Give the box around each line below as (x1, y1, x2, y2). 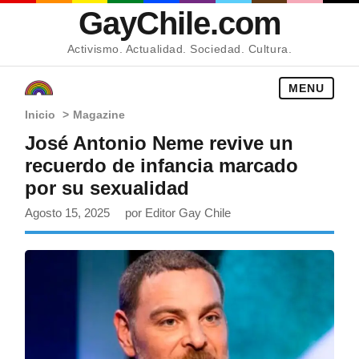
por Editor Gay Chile (125, 206, 232, 220)
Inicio (25, 108, 56, 121)
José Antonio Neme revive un (25, 132, 294, 154)
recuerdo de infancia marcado (25, 155, 299, 176)
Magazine (73, 108, 126, 121)
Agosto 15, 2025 (25, 206, 114, 220)
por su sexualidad (25, 177, 190, 199)
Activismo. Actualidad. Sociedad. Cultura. (67, 43, 292, 55)
